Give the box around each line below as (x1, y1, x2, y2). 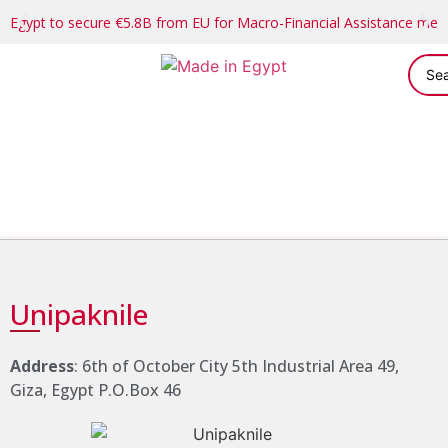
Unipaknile (10, 295, 148, 333)
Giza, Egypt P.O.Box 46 (10, 379, 181, 401)
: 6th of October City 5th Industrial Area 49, (74, 355, 399, 377)
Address (10, 355, 74, 377)
